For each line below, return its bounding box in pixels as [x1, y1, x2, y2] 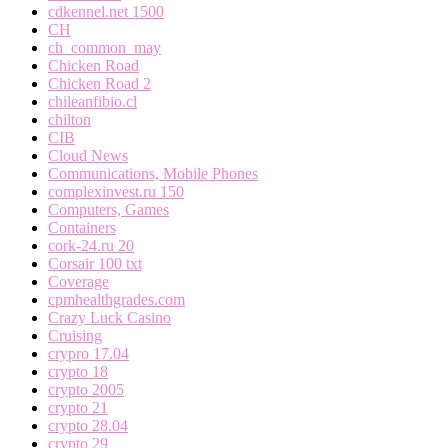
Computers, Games [48, 200, 169, 218]
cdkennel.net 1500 [48, 2, 164, 20]
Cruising [48, 326, 102, 344]
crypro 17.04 [48, 344, 129, 362]
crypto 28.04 [48, 416, 128, 434]
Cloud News [48, 146, 128, 164]
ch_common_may [48, 38, 161, 56]
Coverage [48, 272, 109, 290]
